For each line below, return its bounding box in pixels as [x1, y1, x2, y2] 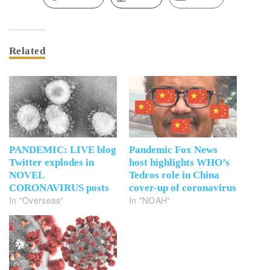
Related [9, 45, 46, 57]
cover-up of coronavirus [129, 182, 236, 193]
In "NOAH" [129, 194, 171, 206]
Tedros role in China [129, 169, 219, 181]
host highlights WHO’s [129, 157, 230, 168]
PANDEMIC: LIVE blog [9, 144, 116, 155]
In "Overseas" [9, 194, 64, 206]
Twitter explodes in [9, 157, 94, 168]
